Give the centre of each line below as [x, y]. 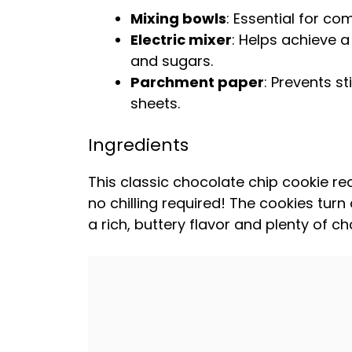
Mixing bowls [178, 18]
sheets [154, 103]
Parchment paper [197, 82]
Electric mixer [181, 40]
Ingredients [138, 145]
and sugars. [172, 61]
